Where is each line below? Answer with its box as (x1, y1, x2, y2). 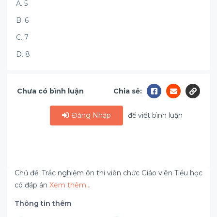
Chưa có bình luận (17, 86, 84, 95)
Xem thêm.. (49, 181, 89, 189)
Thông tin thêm (15, 199, 71, 208)
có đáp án (15, 181, 49, 189)
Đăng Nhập (70, 111, 111, 120)
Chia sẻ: (113, 86, 142, 95)
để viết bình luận (128, 111, 183, 120)
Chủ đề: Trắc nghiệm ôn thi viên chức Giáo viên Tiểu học (15, 169, 202, 177)
